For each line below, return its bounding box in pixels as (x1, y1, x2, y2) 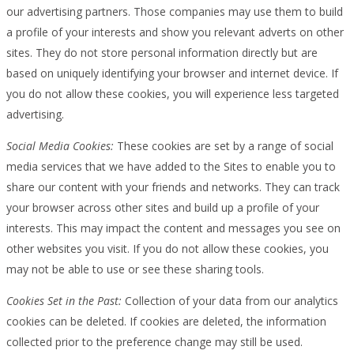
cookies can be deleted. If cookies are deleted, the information (6, 313, 326, 329)
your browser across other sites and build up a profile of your (6, 199, 319, 215)
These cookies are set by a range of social (114, 137, 333, 153)
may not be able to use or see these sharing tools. (6, 261, 264, 277)
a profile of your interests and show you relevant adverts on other (6, 24, 344, 40)
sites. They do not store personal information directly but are (6, 44, 318, 60)
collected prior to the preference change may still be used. (6, 333, 303, 349)
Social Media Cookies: (6, 137, 114, 153)
